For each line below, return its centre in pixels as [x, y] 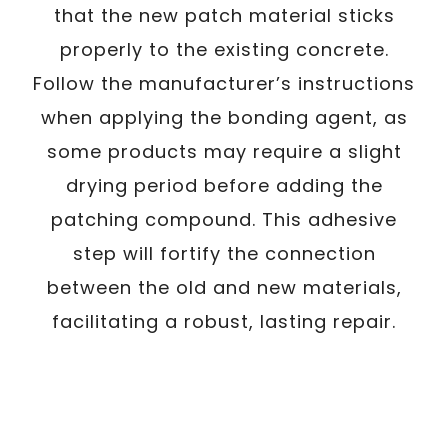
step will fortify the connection [224, 253]
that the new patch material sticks [224, 15]
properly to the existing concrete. [224, 49]
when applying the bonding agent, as [224, 117]
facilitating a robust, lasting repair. [224, 321]
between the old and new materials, [224, 287]
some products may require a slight [224, 151]
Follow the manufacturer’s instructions [224, 83]
